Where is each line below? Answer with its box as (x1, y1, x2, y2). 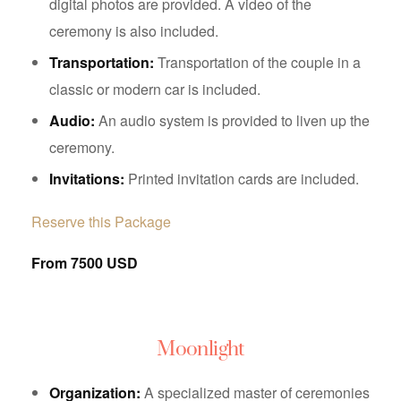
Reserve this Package (31, 211, 171, 232)
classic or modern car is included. (49, 79, 260, 99)
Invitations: (49, 168, 124, 189)
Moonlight (157, 337, 244, 363)
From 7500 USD (31, 252, 138, 273)
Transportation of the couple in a (154, 52, 361, 73)
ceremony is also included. (49, 21, 218, 41)
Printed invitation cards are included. (124, 168, 359, 189)
